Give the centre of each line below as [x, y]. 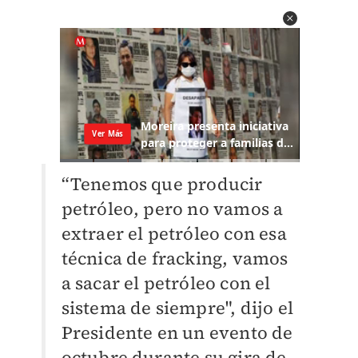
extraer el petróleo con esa [174, 234]
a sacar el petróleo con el [166, 283]
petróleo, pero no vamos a [172, 209]
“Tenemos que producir [162, 184]
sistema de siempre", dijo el [177, 308]
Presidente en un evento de [177, 333]
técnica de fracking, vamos [175, 259]
